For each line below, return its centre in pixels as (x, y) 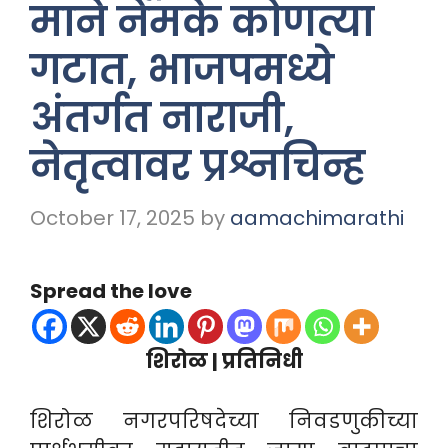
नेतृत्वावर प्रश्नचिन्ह (197, 165)
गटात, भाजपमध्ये (182, 69)
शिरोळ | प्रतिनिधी (224, 360)
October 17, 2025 (112, 217)
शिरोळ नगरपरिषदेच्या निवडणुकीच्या (224, 420)
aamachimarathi (317, 217)
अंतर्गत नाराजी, (162, 117)
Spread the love (111, 290)
